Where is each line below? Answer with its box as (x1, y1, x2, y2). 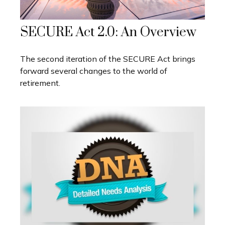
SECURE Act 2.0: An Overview (20, 24, 196, 41)
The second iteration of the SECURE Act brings (20, 54, 195, 64)
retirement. (20, 78, 60, 88)
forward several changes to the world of (20, 66, 167, 76)
